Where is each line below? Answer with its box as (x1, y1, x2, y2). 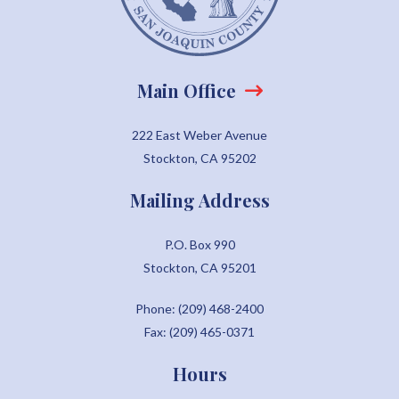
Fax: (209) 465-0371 (144, 324, 255, 340)
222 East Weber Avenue (132, 127, 267, 143)
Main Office (136, 78, 236, 103)
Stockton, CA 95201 (142, 260, 256, 276)
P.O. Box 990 (164, 237, 235, 253)
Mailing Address (129, 188, 270, 213)
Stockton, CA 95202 (142, 151, 256, 167)
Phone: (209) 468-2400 (135, 301, 264, 317)
